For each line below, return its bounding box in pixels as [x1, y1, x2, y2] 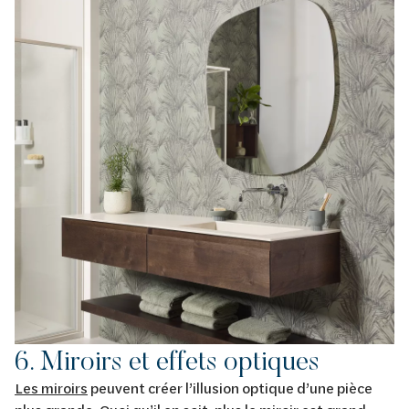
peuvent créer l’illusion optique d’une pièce [88, 377, 372, 397]
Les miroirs [15, 377, 88, 397]
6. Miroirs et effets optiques [15, 342, 320, 377]
